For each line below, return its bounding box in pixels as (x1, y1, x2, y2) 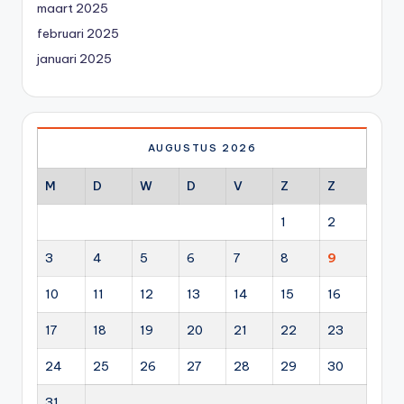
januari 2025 (37, 50, 112, 68)
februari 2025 (37, 25, 119, 42)
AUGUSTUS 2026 (147, 142, 257, 155)
